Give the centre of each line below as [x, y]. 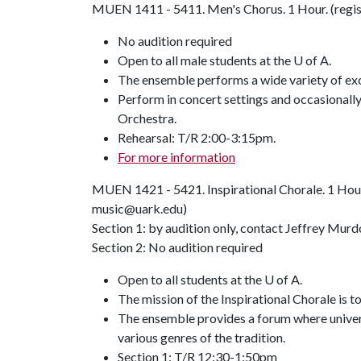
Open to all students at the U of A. [210, 279]
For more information [176, 157]
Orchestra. [147, 118]
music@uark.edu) [139, 208]
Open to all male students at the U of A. [224, 60]
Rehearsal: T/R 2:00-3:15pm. [197, 137]
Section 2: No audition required [177, 247]
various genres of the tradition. [201, 337]
